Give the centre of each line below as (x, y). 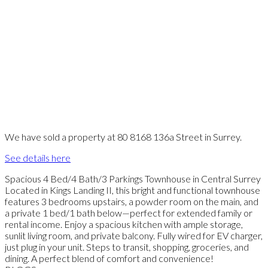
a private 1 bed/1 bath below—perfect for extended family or (129, 212)
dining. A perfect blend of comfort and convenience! (109, 258)
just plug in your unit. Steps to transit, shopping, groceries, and (127, 246)
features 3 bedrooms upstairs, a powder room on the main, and (132, 201)
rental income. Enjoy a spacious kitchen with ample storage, (124, 224)
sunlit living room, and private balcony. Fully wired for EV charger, (134, 235)
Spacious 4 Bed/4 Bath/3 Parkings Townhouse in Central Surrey (133, 178)
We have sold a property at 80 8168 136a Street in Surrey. (123, 136)
